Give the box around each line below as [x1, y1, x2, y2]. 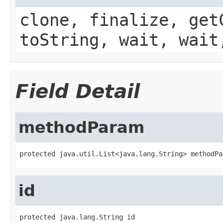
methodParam [18, 118, 144, 136]
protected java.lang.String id [19, 213, 135, 221]
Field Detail [15, 80, 140, 103]
